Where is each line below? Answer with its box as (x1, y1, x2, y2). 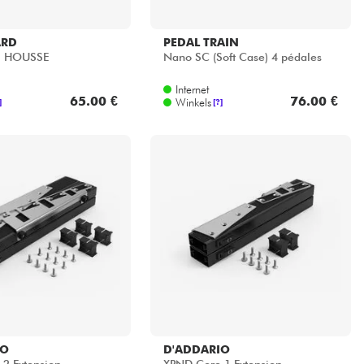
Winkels (175, 95, 211, 109)
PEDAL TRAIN (162, 35, 239, 49)
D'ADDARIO (162, 342, 230, 356)
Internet (175, 82, 209, 96)
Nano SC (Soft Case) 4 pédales (162, 50, 322, 64)
